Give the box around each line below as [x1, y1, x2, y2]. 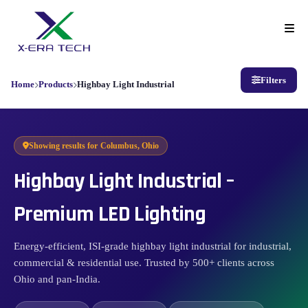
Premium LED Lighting [14, 200, 206, 229]
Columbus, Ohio [100, 141, 159, 151]
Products [38, 79, 73, 90]
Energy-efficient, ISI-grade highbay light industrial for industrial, [14, 241, 291, 252]
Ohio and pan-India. [14, 274, 100, 285]
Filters [261, 75, 286, 86]
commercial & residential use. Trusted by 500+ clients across [14, 257, 274, 269]
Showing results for [29, 141, 98, 151]
